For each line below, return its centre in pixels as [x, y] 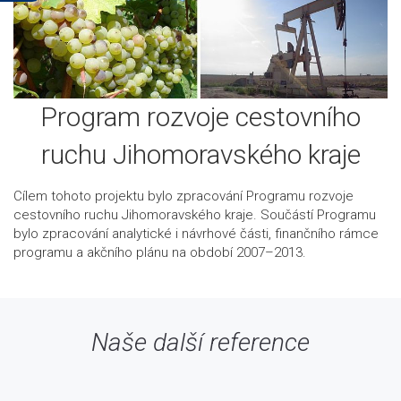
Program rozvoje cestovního [200, 116]
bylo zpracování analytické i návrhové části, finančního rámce [196, 233]
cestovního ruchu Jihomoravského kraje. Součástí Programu [195, 214]
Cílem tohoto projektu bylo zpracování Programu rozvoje [183, 196]
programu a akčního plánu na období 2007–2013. [160, 252]
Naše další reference [200, 342]
